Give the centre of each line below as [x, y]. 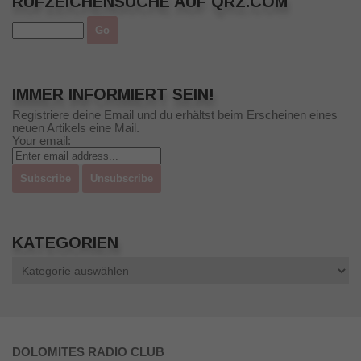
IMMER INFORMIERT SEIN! [113, 94]
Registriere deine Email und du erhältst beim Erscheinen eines [175, 114]
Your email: [41, 140]
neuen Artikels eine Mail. [76, 127]
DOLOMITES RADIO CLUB [88, 351]
